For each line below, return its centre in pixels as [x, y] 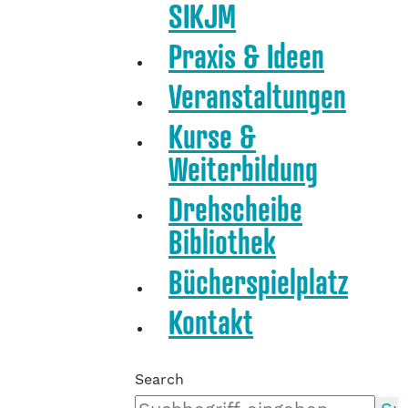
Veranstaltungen [257, 96]
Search [159, 380]
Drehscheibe [235, 209]
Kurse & [212, 136]
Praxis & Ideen [246, 56]
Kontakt [211, 322]
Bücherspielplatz [258, 282]
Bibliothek [222, 242]
